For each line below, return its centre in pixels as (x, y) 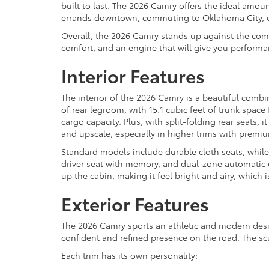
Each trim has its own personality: (129, 255)
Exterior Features (135, 203)
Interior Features (133, 75)
